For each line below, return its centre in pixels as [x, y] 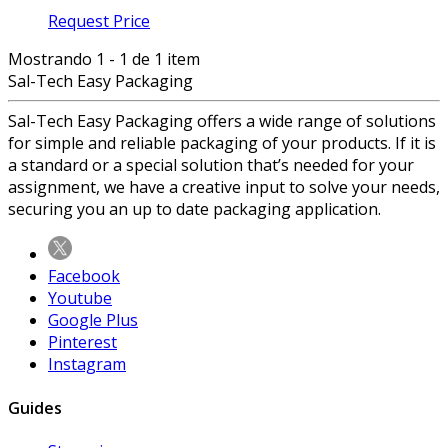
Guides [35, 407]
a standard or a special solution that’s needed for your [211, 165]
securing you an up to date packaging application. [194, 209]
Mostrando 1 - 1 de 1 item [104, 59]
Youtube [80, 298]
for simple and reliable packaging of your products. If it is [222, 143]
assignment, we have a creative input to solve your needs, [224, 187]
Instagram [87, 364]
